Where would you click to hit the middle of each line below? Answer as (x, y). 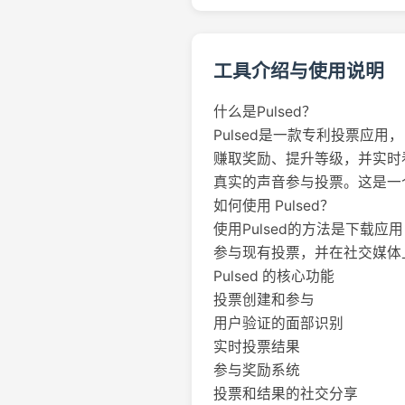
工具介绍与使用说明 (299, 71)
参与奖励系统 (257, 370)
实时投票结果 (257, 347)
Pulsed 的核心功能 (274, 276)
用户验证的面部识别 (278, 323)
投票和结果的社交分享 (286, 394)
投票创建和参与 (264, 300)
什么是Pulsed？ (265, 112)
